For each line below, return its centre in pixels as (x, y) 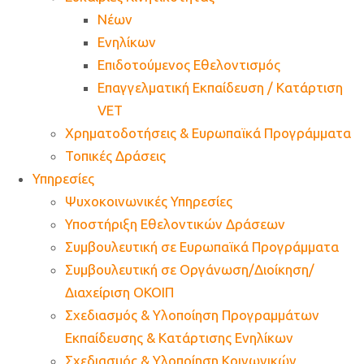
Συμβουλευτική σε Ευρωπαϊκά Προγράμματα (202, 247)
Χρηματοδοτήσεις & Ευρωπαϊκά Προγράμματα (208, 133)
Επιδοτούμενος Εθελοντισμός (189, 65)
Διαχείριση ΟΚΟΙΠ (119, 292)
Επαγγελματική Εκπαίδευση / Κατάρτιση (220, 88)
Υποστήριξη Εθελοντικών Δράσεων (175, 224)
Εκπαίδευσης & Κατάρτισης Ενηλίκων (179, 338)
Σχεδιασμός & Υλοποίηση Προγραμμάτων (192, 315)
